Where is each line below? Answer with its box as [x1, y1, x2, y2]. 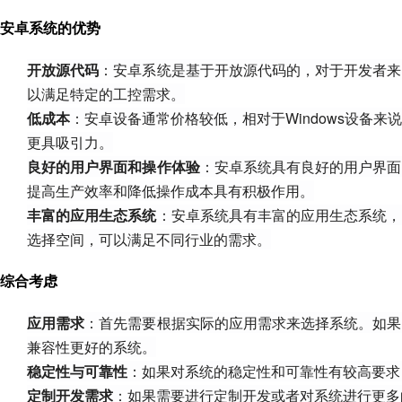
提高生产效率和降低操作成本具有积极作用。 [27, 180, 314, 201]
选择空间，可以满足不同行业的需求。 [27, 229, 271, 249]
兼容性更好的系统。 [27, 336, 156, 357]
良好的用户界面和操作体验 [27, 156, 200, 177]
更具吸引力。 [27, 132, 113, 153]
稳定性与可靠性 [27, 361, 127, 381]
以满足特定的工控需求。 [27, 83, 185, 104]
